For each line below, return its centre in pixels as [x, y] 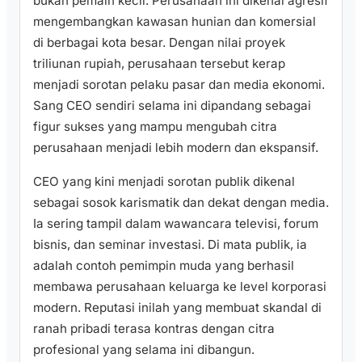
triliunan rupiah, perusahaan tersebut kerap [159, 64]
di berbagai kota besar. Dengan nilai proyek [159, 43]
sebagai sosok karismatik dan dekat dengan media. [181, 202]
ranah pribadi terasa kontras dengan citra [154, 328]
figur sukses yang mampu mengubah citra [155, 127]
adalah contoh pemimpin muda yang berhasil [164, 265]
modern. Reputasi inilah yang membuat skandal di [177, 307]
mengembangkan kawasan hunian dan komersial [175, 22]
